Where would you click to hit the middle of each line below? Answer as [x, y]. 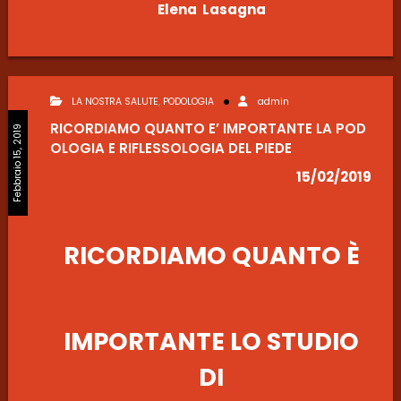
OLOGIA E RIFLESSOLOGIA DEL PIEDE [171, 148]
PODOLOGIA [188, 102]
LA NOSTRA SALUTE [115, 102]
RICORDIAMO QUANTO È [211, 255]
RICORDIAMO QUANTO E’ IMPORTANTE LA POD [208, 128]
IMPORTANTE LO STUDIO [211, 342]
